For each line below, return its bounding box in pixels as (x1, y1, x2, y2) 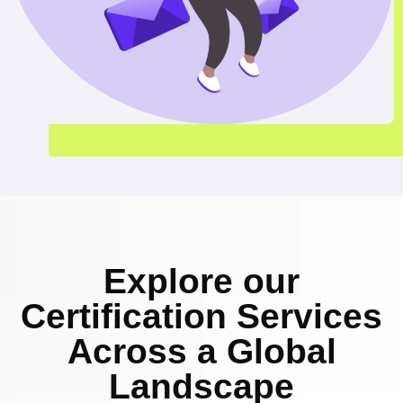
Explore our (103, 261, 300, 300)
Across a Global (67, 331, 336, 371)
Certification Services (21, 296, 382, 336)
